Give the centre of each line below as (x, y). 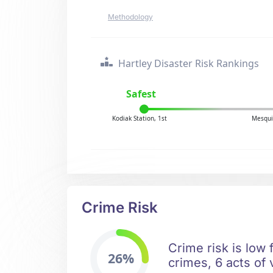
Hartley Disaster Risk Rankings (187, 63)
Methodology (130, 17)
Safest (141, 94)
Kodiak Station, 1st (140, 118)
